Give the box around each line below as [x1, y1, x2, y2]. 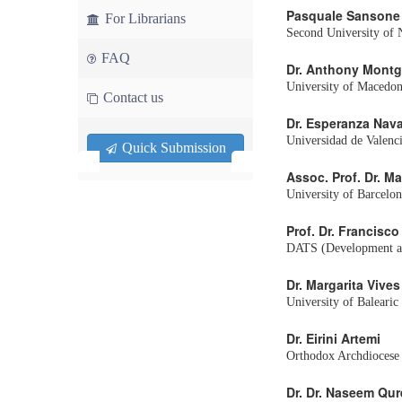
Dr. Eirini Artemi [286, 329, 380, 347]
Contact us [100, 90, 163, 105]
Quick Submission [118, 140, 226, 155]
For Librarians [101, 11, 186, 26]
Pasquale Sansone [286, 6, 400, 24]
